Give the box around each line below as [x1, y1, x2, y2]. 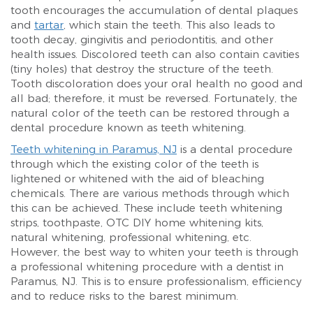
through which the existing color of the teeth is [10, 156, 259, 170]
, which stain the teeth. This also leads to [64, 17, 275, 31]
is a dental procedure [177, 142, 293, 156]
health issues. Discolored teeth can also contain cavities [10, 47, 299, 61]
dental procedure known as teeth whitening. [10, 120, 246, 134]
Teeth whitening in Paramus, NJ [10, 142, 177, 156]
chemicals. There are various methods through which [10, 186, 289, 200]
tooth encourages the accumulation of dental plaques [10, 3, 298, 17]
